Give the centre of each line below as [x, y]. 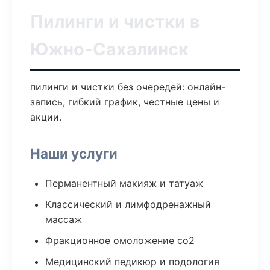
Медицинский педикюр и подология [132, 262]
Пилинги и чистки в [115, 21]
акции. [46, 117]
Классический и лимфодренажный [128, 204]
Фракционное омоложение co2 [120, 240]
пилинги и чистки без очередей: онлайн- [128, 87]
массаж [64, 219]
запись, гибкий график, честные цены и [125, 102]
